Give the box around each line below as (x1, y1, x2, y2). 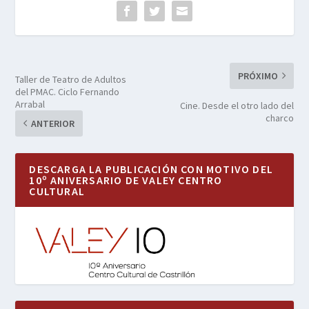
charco (265, 111, 294, 124)
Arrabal (15, 97, 46, 110)
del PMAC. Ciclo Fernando (15, 85, 120, 98)
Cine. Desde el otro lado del (179, 99, 294, 112)
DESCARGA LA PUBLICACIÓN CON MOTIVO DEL (29, 161, 274, 176)
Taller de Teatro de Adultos (15, 72, 127, 86)
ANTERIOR (31, 117, 75, 130)
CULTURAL (29, 183, 86, 198)
